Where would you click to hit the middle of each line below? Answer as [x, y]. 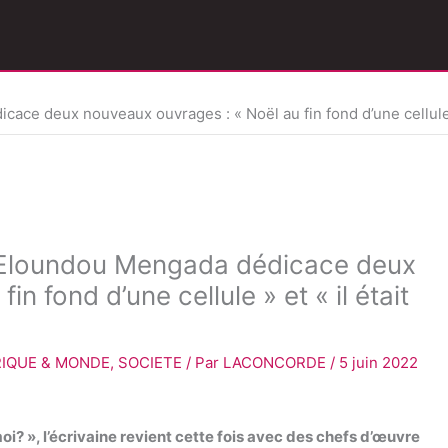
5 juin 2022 [378, 362]
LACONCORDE [276, 362]
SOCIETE [150, 362]
